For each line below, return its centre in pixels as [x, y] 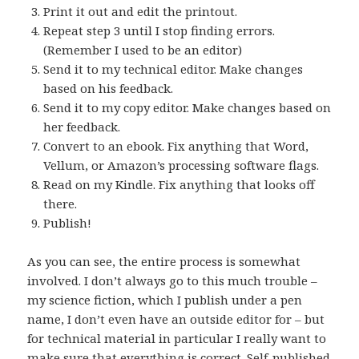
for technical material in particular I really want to [177, 339]
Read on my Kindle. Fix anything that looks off [179, 185]
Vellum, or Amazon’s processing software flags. [182, 165]
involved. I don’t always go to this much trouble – [173, 281]
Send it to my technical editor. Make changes [173, 69]
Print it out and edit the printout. [141, 12]
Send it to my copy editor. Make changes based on [188, 108]
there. [61, 204]
